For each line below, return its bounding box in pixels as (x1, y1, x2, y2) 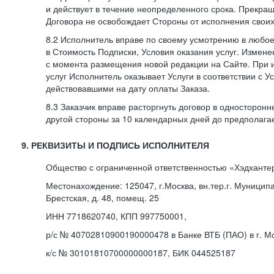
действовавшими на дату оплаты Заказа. (46, 82, 210, 94)
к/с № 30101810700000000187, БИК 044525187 (46, 246, 235, 259)
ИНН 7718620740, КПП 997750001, (46, 210, 187, 222)
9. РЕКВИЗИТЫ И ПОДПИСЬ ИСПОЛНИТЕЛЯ (21, 141, 209, 150)
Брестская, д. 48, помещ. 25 (46, 191, 159, 204)
